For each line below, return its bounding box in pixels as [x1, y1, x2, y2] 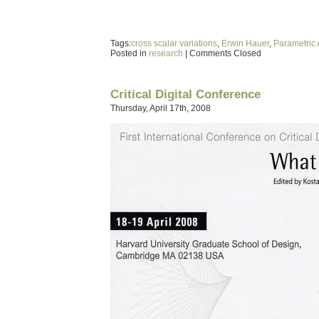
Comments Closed [189, 48, 261, 58]
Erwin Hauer [221, 38, 269, 48]
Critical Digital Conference [110, 87, 261, 101]
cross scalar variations [131, 38, 217, 48]
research [149, 48, 183, 58]
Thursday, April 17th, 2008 [110, 103, 211, 113]
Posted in [110, 48, 149, 58]
